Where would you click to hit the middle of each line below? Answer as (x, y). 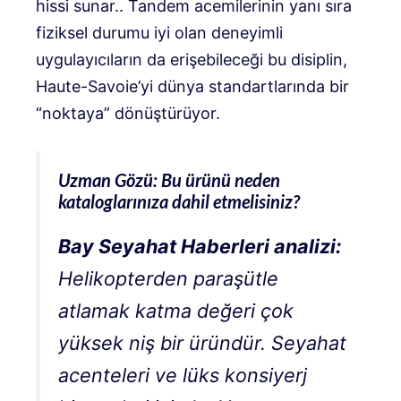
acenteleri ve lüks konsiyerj (183, 375)
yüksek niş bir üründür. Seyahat (202, 343)
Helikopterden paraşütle (168, 279)
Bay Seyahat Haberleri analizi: (200, 247)
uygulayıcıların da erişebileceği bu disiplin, (192, 60)
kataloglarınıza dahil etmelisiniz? (179, 202)
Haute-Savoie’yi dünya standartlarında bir (192, 87)
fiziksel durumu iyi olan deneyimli (159, 33)
